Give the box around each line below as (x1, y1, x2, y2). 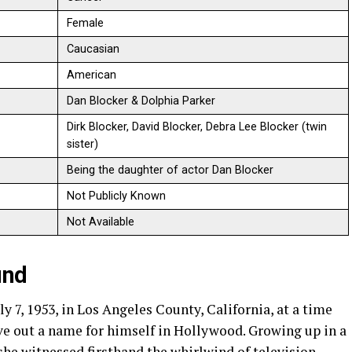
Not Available (67, 215, 135, 229)
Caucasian (67, 42, 120, 56)
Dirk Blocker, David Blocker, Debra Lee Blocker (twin (67, 120, 328, 134)
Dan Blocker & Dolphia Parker (67, 94, 216, 108)
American (67, 68, 117, 82)
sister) (67, 137, 99, 151)
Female (67, 16, 104, 30)
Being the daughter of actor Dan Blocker (67, 163, 274, 177)
